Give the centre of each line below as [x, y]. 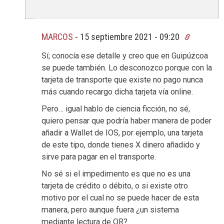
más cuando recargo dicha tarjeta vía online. [117, 91]
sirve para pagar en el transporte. [99, 156]
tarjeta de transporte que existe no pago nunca [122, 79]
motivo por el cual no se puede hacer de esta [120, 197]
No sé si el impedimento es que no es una [116, 173]
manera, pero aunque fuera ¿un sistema [110, 209]
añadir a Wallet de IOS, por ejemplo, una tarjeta [122, 132]
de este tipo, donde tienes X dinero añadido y [121, 144]
